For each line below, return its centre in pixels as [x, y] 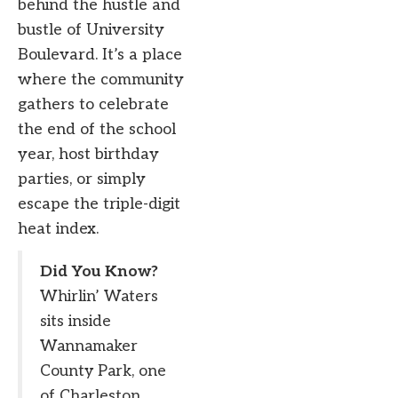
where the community [101, 80]
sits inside [76, 322]
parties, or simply [82, 179]
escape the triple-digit [99, 204]
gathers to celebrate [93, 105]
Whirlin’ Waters [99, 297]
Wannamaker [89, 346]
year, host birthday [88, 155]
